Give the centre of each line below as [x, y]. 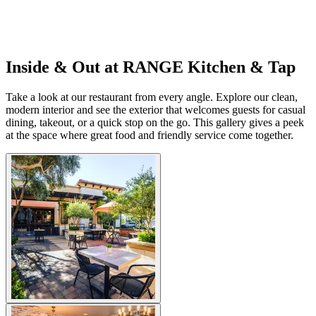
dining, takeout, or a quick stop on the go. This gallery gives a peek [155, 122]
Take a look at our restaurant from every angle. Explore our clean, [152, 97]
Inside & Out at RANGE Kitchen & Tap [151, 67]
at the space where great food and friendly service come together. [150, 135]
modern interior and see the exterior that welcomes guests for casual [156, 109]
